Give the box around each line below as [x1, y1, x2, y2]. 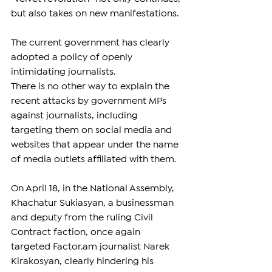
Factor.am [53, 243, 97, 251]
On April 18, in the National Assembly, [11, 185, 177, 193]
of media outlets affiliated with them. [11, 155, 176, 164]
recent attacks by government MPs [11, 97, 169, 106]
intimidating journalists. [11, 68, 115, 76]
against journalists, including [11, 112, 140, 120]
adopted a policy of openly [11, 53, 135, 62]
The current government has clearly [11, 39, 172, 47]
